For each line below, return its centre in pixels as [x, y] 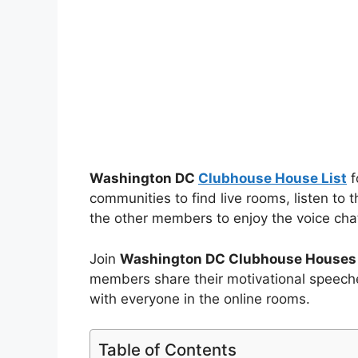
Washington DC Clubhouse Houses [238, 259]
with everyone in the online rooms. [200, 298]
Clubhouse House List [272, 179]
